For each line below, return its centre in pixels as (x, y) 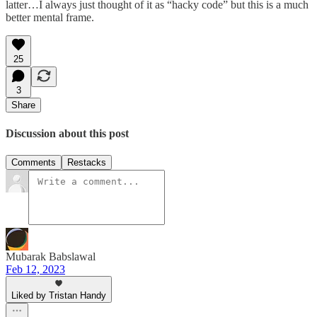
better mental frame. (50, 17)
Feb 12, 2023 (35, 270)
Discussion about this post (67, 133)
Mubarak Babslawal (51, 257)
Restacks (87, 163)
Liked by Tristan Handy (59, 296)
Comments (34, 163)
